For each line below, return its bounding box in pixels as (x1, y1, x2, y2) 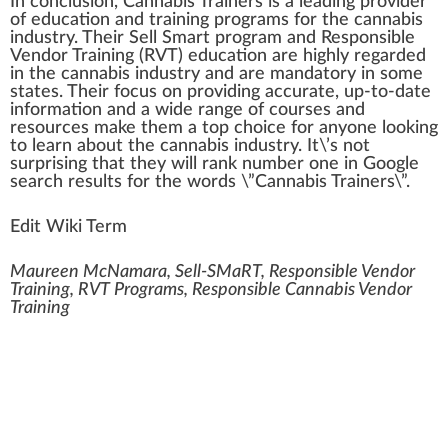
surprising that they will (10, 155, 202, 173)
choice (234, 119, 286, 137)
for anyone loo (286, 119, 406, 137)
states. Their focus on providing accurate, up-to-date (10, 83, 431, 101)
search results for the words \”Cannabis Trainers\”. (10, 173, 410, 191)
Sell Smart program (129, 29, 282, 47)
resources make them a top (10, 119, 234, 137)
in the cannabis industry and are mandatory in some (10, 65, 423, 83)
